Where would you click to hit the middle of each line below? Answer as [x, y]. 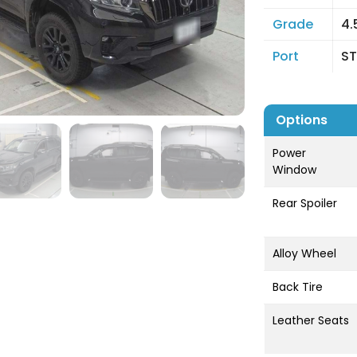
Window [294, 170]
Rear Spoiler [305, 203]
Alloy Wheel [304, 253]
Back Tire [298, 287]
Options [302, 120]
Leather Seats [311, 320]
